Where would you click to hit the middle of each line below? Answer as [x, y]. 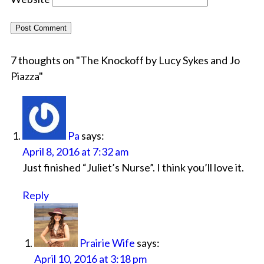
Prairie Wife [107, 243]
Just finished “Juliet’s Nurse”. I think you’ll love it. [133, 168]
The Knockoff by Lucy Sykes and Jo [160, 60]
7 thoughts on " [45, 60]
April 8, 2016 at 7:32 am [75, 152]
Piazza [24, 76]
